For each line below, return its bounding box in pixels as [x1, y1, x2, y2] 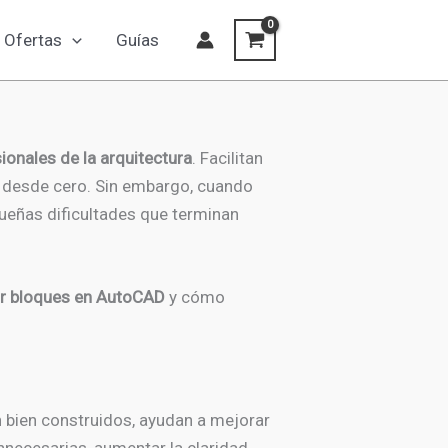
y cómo [169, 287, 225, 308]
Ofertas [4, 30, 63, 50]
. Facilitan [192, 148, 263, 168]
